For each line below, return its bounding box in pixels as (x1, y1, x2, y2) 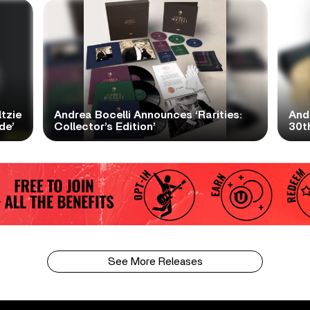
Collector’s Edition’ (53, 120, 156, 132)
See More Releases (107, 256, 203, 268)
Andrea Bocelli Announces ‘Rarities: (53, 109, 242, 120)
